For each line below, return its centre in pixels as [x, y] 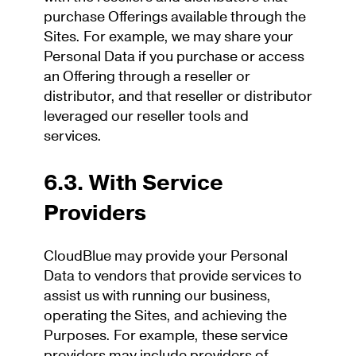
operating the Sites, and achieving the [165, 316]
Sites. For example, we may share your [168, 37]
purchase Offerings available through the [175, 17]
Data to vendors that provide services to [173, 277]
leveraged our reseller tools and [146, 117]
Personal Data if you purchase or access [174, 57]
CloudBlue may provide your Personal [166, 257]
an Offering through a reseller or [147, 77]
